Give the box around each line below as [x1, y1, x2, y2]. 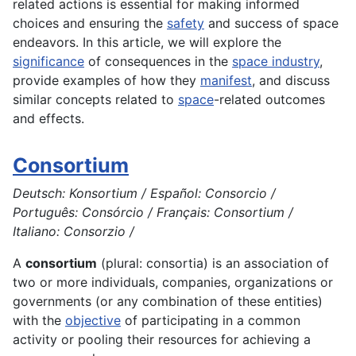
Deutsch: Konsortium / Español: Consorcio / [13, 185, 276, 202]
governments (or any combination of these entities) [13, 293, 323, 310]
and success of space [204, 15, 339, 32]
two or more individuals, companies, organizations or [13, 274, 333, 291]
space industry [232, 53, 319, 70]
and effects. [13, 110, 84, 127]
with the [13, 312, 65, 329]
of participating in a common [121, 312, 300, 329]
